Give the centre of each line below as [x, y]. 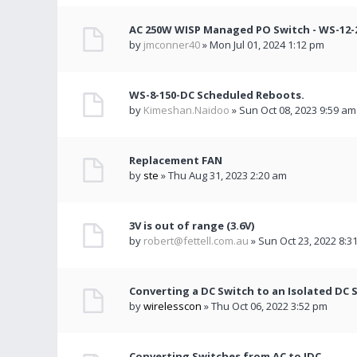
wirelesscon [173, 306]
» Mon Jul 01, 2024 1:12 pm [262, 45]
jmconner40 [172, 45]
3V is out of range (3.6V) [192, 226]
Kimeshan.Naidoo [186, 110]
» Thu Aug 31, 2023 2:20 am [223, 175]
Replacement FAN [176, 160]
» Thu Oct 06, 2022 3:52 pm [265, 306]
